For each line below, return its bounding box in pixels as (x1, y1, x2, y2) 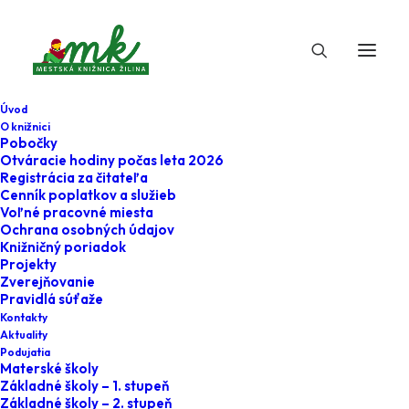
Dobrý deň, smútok (66, 328, 327, 366)
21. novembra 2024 (66, 262, 176, 278)
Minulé (125, 386, 173, 404)
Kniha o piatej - (66, 292, 278, 330)
